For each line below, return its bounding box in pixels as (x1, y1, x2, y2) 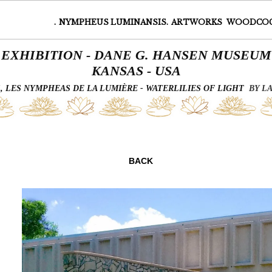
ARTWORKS (171, 18, 224, 27)
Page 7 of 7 (113, 126, 169, 138)
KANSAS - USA (91, 63, 181, 78)
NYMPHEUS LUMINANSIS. (59, 18, 168, 27)
